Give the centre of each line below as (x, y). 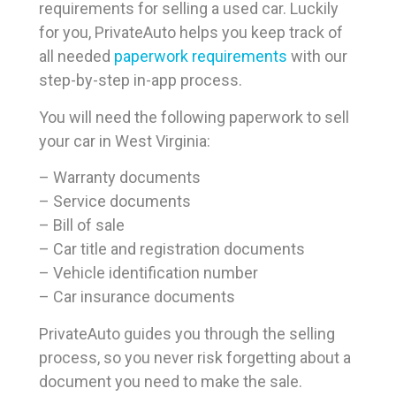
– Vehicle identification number (148, 273)
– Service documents (115, 202)
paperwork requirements (201, 57)
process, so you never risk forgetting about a (195, 357)
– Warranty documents (120, 178)
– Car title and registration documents (172, 249)
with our (317, 57)
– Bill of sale (82, 225)
